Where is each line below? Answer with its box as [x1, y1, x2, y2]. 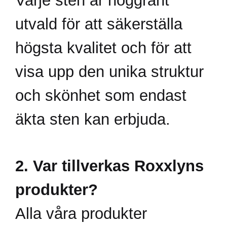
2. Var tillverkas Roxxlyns [15, 157, 204, 175]
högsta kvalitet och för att [15, 39, 192, 56]
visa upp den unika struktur [15, 62, 204, 80]
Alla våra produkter [15, 205, 147, 222]
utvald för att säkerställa [15, 15, 182, 32]
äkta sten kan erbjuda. [15, 110, 170, 128]
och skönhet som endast [15, 86, 186, 104]
